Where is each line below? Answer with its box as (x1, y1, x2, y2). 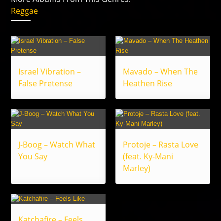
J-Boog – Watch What (18, 139, 96, 150)
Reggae (11, 5, 38, 17)
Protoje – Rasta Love (123, 139, 198, 150)
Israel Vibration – (18, 66, 81, 77)
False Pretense (18, 78, 73, 89)
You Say (18, 151, 48, 162)
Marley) (123, 163, 150, 174)
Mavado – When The (123, 66, 198, 77)
